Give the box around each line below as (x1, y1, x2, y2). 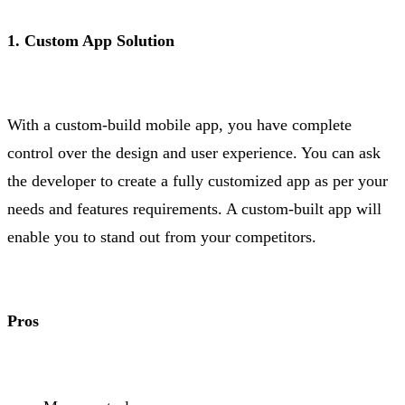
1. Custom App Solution (7, 32, 174, 51)
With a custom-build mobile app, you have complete (7, 116, 352, 135)
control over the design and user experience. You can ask (7, 144, 381, 163)
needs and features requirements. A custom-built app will (7, 200, 381, 219)
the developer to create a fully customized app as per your (7, 172, 388, 191)
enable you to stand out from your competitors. (7, 228, 375, 247)
